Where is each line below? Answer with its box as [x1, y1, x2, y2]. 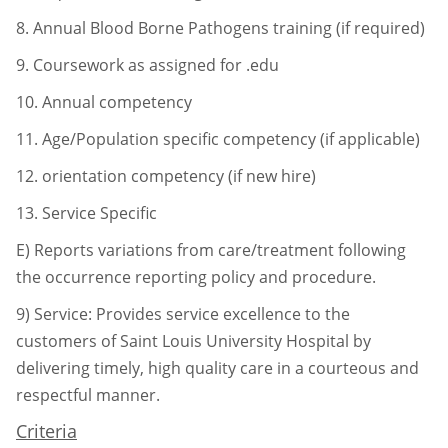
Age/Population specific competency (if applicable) [42, 127, 420, 150]
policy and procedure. [211, 265, 376, 288]
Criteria [16, 418, 77, 443]
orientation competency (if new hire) [42, 164, 316, 187]
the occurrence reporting [16, 265, 211, 288]
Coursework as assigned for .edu [33, 53, 279, 76]
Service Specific [42, 201, 157, 224]
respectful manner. [16, 383, 160, 406]
